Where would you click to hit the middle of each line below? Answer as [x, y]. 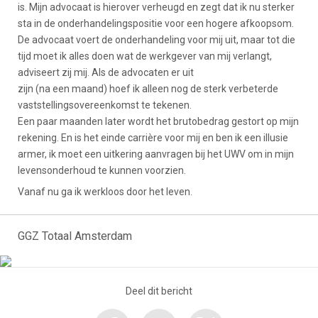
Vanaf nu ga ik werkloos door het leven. [105, 191]
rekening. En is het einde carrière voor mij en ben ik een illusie [153, 137]
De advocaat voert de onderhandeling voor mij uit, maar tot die [157, 39]
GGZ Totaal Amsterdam [75, 236]
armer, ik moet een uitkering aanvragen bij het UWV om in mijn [156, 154]
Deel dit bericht [159, 291]
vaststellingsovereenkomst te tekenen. [105, 105]
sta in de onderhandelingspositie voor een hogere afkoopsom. [156, 23]
